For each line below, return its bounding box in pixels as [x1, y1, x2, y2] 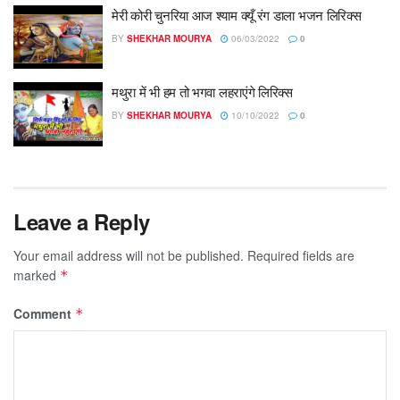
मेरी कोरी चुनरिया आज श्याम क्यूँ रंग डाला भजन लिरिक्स [112, 4, 362, 24]
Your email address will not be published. [13, 246, 244, 264]
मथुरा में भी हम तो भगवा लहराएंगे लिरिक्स [112, 82, 293, 102]
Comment [13, 304, 75, 322]
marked [13, 265, 60, 284]
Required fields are [247, 246, 354, 264]
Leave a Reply [13, 205, 150, 237]
